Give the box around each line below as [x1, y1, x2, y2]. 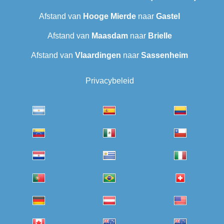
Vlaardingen [75, 51, 121, 60]
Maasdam [91, 31, 128, 40]
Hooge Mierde [83, 12, 136, 21]
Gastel [156, 12, 180, 21]
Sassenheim [141, 51, 188, 60]
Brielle [147, 31, 172, 40]
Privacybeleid [85, 76, 134, 85]
